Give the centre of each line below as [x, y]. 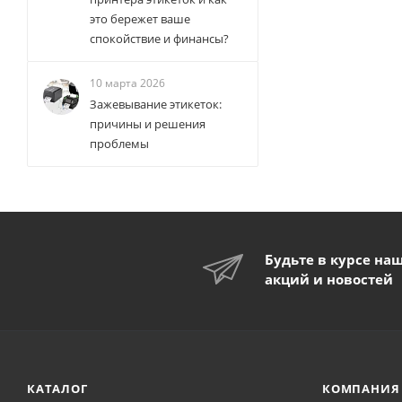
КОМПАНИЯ [361, 389]
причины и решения [148, 124]
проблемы [119, 144]
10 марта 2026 [127, 83]
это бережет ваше [140, 19]
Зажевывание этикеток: [156, 104]
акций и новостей [329, 279]
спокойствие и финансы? [159, 39]
